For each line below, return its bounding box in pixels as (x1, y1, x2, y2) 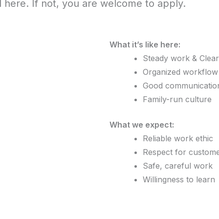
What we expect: (109, 120, 174, 130)
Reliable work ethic (143, 133, 213, 143)
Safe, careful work (143, 161, 213, 171)
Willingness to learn (143, 175, 215, 184)
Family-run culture (143, 94, 212, 104)
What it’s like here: (109, 40, 180, 49)
